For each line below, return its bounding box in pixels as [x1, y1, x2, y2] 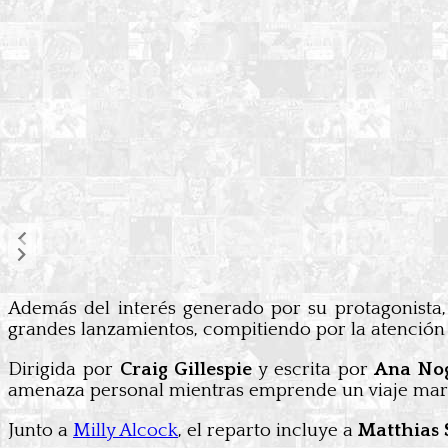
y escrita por [252, 358, 375, 380]
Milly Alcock [73, 419, 178, 441]
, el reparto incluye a [178, 419, 358, 441]
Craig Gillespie [119, 358, 253, 380]
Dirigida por [8, 358, 120, 380]
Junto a [8, 419, 73, 441]
